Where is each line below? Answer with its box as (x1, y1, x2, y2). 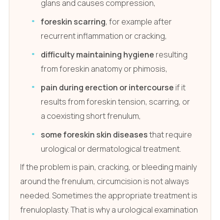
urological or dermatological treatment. (41, 143, 182, 154)
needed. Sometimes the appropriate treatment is (20, 190, 197, 201)
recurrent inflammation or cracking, (41, 30, 167, 41)
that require (148, 129, 192, 140)
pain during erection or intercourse (41, 82, 174, 93)
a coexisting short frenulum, (41, 110, 141, 121)
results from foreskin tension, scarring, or (41, 96, 191, 107)
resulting (154, 49, 188, 60)
